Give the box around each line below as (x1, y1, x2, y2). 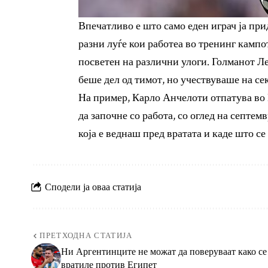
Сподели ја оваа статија (45, 179, 141, 193)
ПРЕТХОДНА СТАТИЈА (39, 231, 133, 242)
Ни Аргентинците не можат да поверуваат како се (61, 245, 267, 258)
